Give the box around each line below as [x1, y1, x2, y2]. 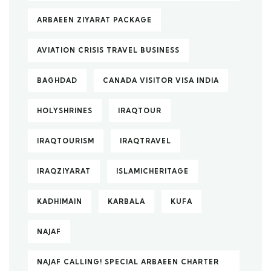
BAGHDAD [37, 76, 77, 85]
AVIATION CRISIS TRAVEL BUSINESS [37, 46, 180, 54]
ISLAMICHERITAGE [116, 167, 189, 175]
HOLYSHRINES [37, 106, 93, 115]
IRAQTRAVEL [120, 137, 171, 145]
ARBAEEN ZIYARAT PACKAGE [37, 16, 152, 24]
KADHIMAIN [37, 197, 82, 206]
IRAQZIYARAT [37, 167, 91, 175]
